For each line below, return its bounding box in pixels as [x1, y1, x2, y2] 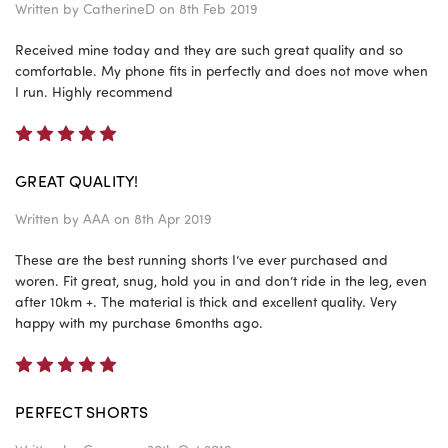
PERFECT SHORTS [15, 400, 149, 422]
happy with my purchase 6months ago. [15, 312, 263, 332]
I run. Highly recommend [15, 81, 173, 101]
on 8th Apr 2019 [110, 208, 212, 228]
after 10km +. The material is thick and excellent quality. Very [15, 291, 397, 311]
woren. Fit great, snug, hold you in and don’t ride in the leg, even [15, 270, 427, 290]
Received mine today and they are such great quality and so [15, 39, 403, 59]
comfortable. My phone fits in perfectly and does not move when [15, 60, 428, 80]
